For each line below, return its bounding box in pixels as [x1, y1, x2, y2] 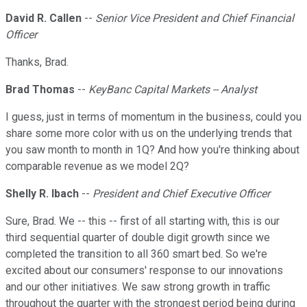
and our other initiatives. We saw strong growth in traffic [5, 280, 270, 294]
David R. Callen [5, 12, 82, 25]
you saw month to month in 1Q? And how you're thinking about [5, 143, 299, 157]
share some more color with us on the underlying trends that [5, 127, 292, 140]
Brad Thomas [5, 83, 75, 97]
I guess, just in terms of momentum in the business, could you [5, 110, 302, 124]
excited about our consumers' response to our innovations [5, 264, 283, 278]
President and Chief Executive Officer [93, 187, 270, 201]
